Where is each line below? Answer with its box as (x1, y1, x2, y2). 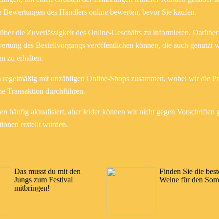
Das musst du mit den (14, 167, 81, 175)
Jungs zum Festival (14, 175, 73, 184)
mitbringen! (14, 183, 50, 192)
